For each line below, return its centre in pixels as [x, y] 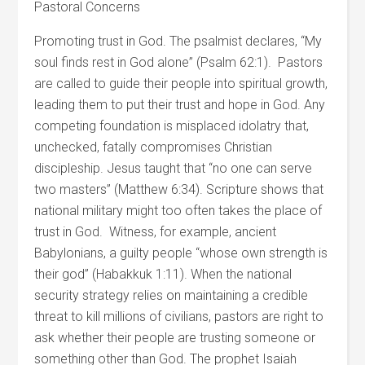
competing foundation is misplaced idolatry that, [172, 126]
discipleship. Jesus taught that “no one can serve [174, 168]
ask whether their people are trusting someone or [175, 338]
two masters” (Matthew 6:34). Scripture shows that [179, 189]
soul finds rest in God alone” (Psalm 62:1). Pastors [179, 62]
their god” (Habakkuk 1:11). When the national [163, 274]
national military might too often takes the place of [178, 211]
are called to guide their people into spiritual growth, [181, 84]
